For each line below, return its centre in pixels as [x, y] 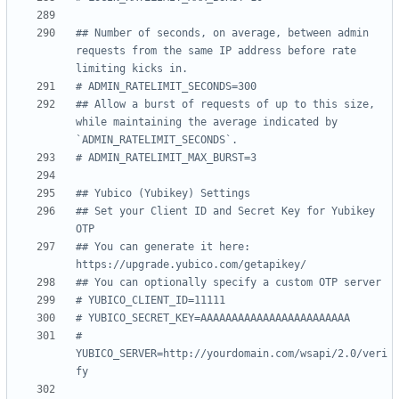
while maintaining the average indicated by [207, 122]
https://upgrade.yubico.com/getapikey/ [191, 265]
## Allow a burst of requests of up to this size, [225, 105]
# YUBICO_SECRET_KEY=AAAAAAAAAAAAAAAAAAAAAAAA [213, 318]
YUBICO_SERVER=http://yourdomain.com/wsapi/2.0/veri [232, 354]
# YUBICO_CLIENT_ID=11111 [151, 301]
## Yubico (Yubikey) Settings [163, 194]
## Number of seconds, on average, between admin [222, 33]
